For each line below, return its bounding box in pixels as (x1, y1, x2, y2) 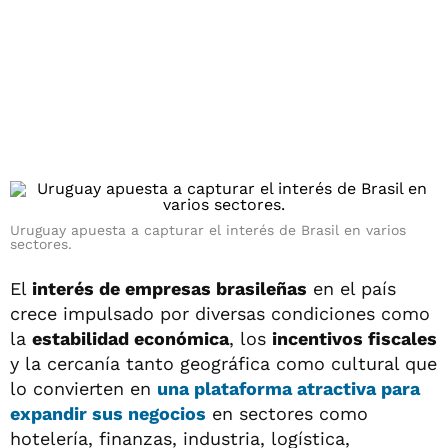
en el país (307, 278, 396, 299)
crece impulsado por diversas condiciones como (10, 303, 430, 324)
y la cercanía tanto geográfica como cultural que (10, 353, 437, 374)
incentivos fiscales (272, 328, 437, 349)
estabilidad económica (32, 328, 229, 349)
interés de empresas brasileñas (32, 278, 307, 299)
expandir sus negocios (10, 403, 206, 424)
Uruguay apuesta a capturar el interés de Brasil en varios (10, 222, 406, 238)
